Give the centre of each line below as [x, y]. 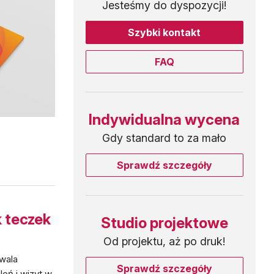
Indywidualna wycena [165, 120]
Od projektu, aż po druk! [165, 242]
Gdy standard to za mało [165, 138]
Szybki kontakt [165, 33]
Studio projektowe [164, 223]
